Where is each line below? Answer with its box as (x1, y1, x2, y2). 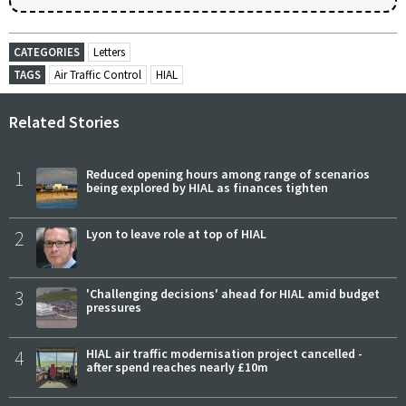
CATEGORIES (14, 43, 80, 60)
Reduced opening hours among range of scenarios (86, 165, 370, 182)
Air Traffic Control (54, 66, 141, 82)
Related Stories (9, 111, 120, 132)
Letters (93, 43, 125, 60)
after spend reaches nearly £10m (86, 358, 268, 375)
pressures (86, 298, 141, 315)
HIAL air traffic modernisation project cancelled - (86, 344, 362, 362)
